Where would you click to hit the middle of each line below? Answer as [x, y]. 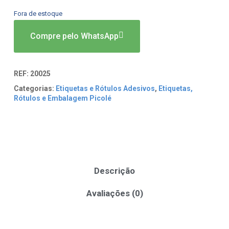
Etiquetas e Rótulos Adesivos [105, 88]
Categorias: [34, 88]
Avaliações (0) [114, 193]
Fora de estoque [38, 14]
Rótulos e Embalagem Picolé [62, 98]
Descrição [114, 170]
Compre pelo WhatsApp [74, 36]
